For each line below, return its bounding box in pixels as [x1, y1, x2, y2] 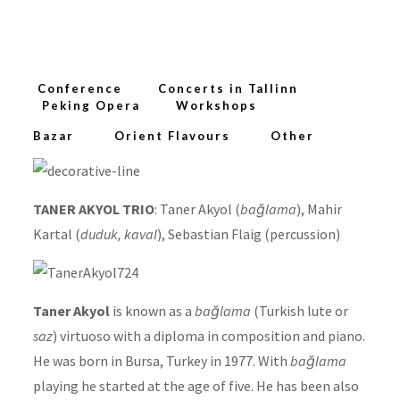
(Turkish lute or [250, 301, 348, 320]
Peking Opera [41, 97, 140, 112]
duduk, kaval [79, 224, 157, 243]
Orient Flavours [113, 128, 230, 143]
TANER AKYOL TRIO [32, 199, 154, 218]
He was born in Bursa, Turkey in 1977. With [32, 351, 290, 370]
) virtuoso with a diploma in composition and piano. [52, 326, 365, 345]
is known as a [109, 301, 195, 320]
